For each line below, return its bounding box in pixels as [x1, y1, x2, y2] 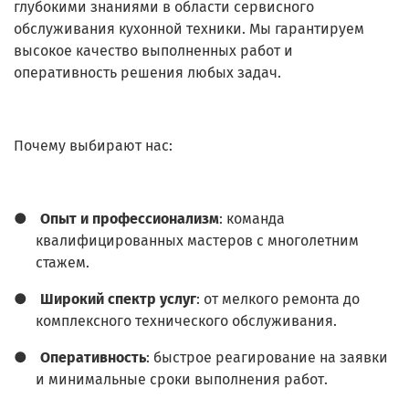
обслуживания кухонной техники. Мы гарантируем [14, 20, 364, 38]
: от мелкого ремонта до [196, 290, 360, 309]
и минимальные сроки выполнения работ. [36, 371, 328, 389]
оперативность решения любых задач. [14, 64, 281, 82]
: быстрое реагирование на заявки [146, 349, 388, 367]
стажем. [36, 254, 89, 272]
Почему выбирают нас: [14, 137, 173, 155]
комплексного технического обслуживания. [36, 312, 337, 330]
